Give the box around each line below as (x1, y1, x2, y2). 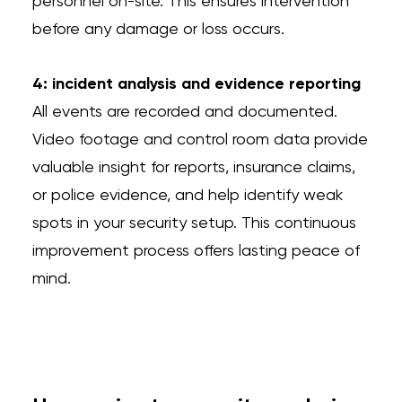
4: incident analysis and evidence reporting (31, 76, 361, 92)
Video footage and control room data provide (31, 132, 368, 148)
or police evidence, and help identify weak (31, 188, 343, 204)
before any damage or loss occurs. (31, 22, 284, 38)
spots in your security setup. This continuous (31, 215, 356, 232)
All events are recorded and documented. (31, 104, 337, 120)
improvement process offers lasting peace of (31, 243, 360, 259)
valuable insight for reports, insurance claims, (31, 160, 355, 176)
